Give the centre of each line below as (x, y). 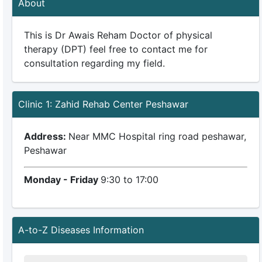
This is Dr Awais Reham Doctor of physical (118, 35)
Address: (46, 136)
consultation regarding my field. (94, 63)
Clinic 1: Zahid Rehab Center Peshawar (103, 104)
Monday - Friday (62, 180)
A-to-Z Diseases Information (81, 230)
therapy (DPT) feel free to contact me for (116, 49)
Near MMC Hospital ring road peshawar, (157, 136)
